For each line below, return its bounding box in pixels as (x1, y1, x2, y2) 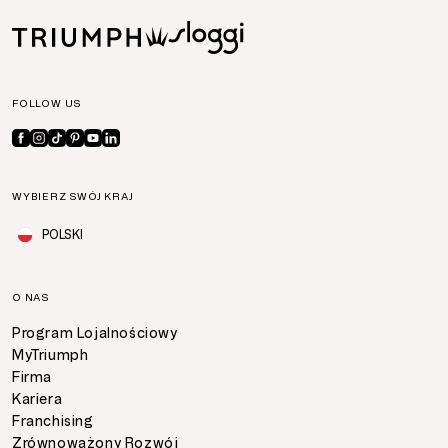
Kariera (12, 391, 63, 407)
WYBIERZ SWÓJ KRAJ (12, 190, 134, 202)
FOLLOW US (12, 97, 82, 109)
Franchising (12, 413, 94, 429)
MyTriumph (12, 347, 89, 363)
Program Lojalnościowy (12, 325, 178, 341)
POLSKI (42, 227, 83, 242)
